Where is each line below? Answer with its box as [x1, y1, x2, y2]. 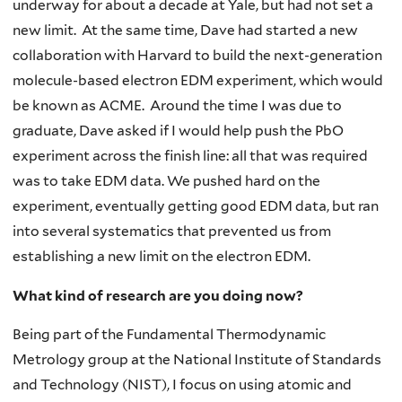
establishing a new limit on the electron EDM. [13, 247, 310, 265]
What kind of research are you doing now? [13, 286, 303, 304]
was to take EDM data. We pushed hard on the [13, 171, 320, 189]
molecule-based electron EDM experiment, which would [13, 71, 383, 89]
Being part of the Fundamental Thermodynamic [13, 326, 326, 344]
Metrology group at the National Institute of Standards [13, 351, 381, 369]
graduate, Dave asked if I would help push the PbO [13, 121, 344, 139]
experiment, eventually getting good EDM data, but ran [13, 197, 379, 214]
